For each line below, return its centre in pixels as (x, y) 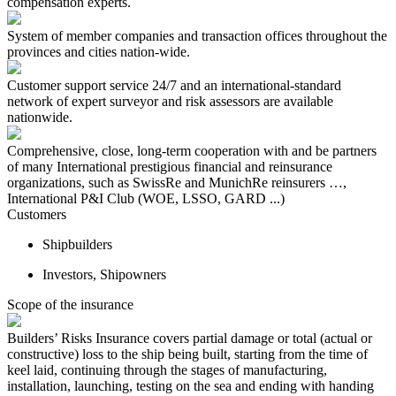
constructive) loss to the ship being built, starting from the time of (187, 354)
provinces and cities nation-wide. (99, 52)
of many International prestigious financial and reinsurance (170, 167)
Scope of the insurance (70, 305)
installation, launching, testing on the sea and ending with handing (190, 386)
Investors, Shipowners (104, 274)
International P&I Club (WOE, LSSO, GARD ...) (146, 198)
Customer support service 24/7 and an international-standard (174, 85)
